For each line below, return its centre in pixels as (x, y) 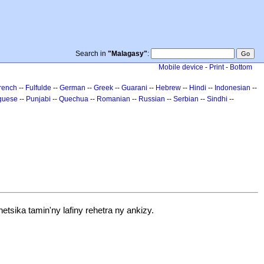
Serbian (186, 99)
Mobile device (181, 67)
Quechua (74, 99)
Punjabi (38, 99)
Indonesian (232, 88)
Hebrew (168, 88)
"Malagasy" (128, 54)
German (72, 88)
